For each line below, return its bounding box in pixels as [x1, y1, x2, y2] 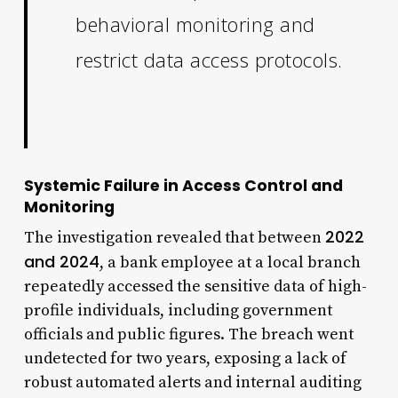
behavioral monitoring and [76, 10, 315, 37]
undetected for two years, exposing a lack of [23, 347, 346, 369]
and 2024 [23, 250, 99, 273]
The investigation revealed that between [23, 227, 325, 248]
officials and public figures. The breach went [23, 323, 354, 345]
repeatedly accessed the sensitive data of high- [23, 275, 367, 297]
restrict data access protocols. [76, 45, 343, 73]
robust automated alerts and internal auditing [23, 371, 362, 393]
